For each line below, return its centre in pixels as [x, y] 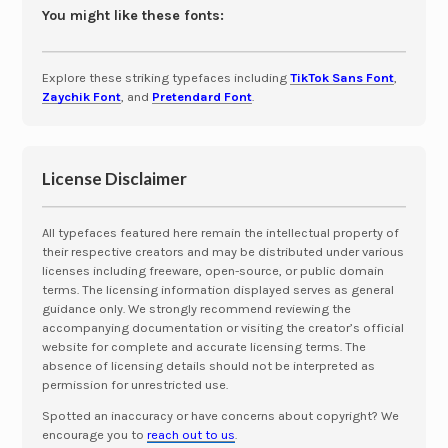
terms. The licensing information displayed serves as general [218, 290]
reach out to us [191, 435]
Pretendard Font [202, 97]
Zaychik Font [81, 97]
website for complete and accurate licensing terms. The [204, 347]
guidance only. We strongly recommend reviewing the [196, 309]
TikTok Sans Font [342, 78]
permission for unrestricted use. [135, 385]
